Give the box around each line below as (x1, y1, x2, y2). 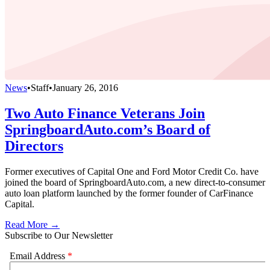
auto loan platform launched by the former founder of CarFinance (5, 187, 253, 198)
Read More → (5, 219, 60, 230)
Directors (5, 137, 63, 154)
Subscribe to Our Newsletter (5, 230, 113, 240)
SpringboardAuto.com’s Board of (5, 121, 210, 137)
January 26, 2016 (52, 82, 118, 93)
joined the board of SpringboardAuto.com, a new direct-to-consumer (5, 177, 265, 187)
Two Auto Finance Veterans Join (5, 105, 205, 121)
